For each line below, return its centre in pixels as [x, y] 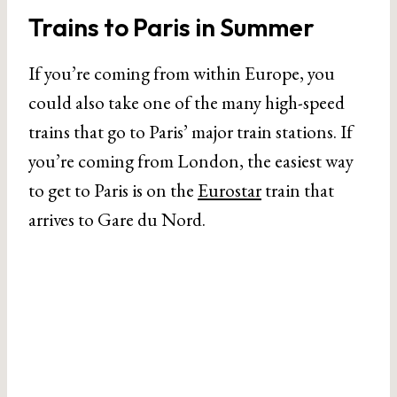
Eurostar [230, 190]
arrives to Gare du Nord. [117, 219]
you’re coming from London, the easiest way [191, 161]
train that [298, 190]
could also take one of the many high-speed [187, 102]
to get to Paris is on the [113, 190]
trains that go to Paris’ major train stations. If [191, 132]
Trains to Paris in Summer [171, 27]
